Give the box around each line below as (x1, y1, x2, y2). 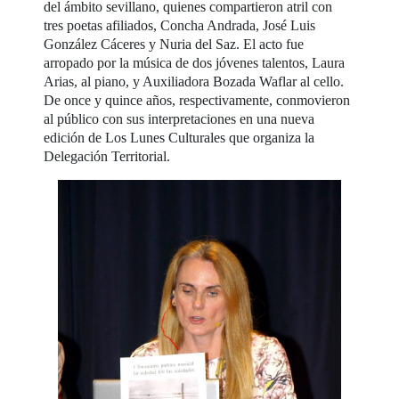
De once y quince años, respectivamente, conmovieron (44, 93, 351, 109)
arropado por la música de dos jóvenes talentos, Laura (44, 55, 346, 71)
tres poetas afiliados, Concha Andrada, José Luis (44, 18, 316, 34)
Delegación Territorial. (44, 149, 171, 165)
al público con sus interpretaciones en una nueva (44, 111, 315, 127)
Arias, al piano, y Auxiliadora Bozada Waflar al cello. (44, 74, 345, 90)
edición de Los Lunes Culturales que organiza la (44, 130, 315, 146)
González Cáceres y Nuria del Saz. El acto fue (44, 37, 305, 53)
